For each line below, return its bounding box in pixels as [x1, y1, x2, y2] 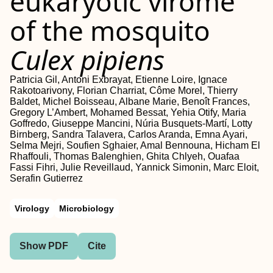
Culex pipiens [10, 41, 165, 78]
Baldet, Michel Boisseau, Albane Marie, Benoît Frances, [10, 96, 250, 107]
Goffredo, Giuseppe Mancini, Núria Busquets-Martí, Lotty [10, 118, 252, 129]
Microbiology [59, 204, 114, 213]
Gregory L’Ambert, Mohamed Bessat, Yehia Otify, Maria [10, 107, 246, 118]
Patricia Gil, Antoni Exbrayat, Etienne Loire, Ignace [10, 74, 227, 85]
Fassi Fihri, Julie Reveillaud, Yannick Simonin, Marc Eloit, [10, 162, 259, 172]
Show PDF [19, 241, 68, 251]
